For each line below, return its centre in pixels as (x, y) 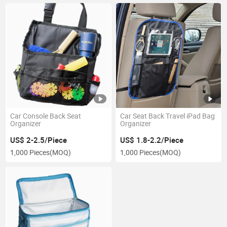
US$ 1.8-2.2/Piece (152, 140)
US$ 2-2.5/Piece (39, 140)
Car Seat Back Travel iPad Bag (167, 116)
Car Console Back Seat (46, 116)
